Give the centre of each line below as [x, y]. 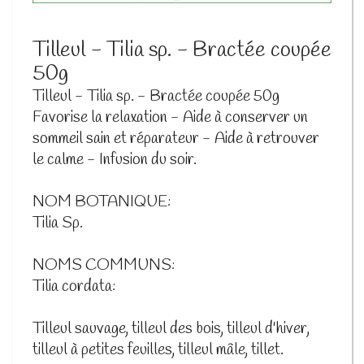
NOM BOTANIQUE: [102, 202]
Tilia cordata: [74, 286]
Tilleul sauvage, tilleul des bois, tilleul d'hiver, [171, 329]
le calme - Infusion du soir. [115, 160]
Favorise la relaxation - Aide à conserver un [170, 117]
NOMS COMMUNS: [104, 265]
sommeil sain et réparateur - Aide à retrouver [176, 139]
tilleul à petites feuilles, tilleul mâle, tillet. [158, 350]
